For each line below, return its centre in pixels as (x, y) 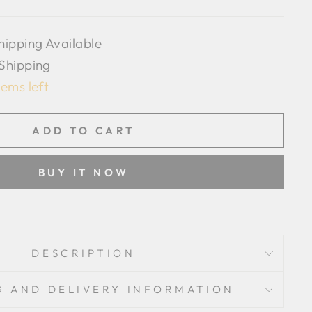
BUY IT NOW (84, 172)
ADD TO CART (84, 130)
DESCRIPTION (84, 253)
